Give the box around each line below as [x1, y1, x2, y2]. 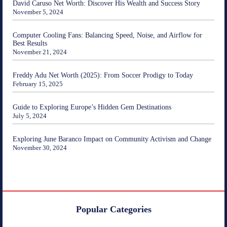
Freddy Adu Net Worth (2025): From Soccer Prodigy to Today [13, 71, 193, 79]
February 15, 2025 [13, 80, 63, 88]
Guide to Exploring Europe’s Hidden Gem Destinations [13, 103, 171, 111]
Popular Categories [75, 204, 152, 214]
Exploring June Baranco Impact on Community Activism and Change [13, 135, 211, 143]
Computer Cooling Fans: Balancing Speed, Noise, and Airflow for [13, 31, 202, 39]
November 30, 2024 [13, 143, 67, 152]
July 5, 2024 [13, 111, 47, 120]
